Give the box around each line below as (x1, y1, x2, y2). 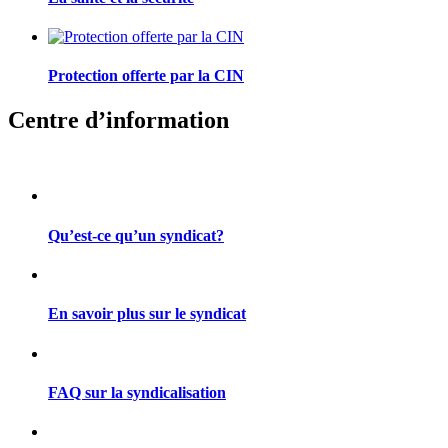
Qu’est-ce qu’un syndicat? (48, 226, 224, 244)
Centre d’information (8, 106, 229, 133)
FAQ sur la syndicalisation (48, 383, 226, 401)
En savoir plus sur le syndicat (48, 305, 246, 323)
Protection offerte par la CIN (48, 67, 244, 85)
